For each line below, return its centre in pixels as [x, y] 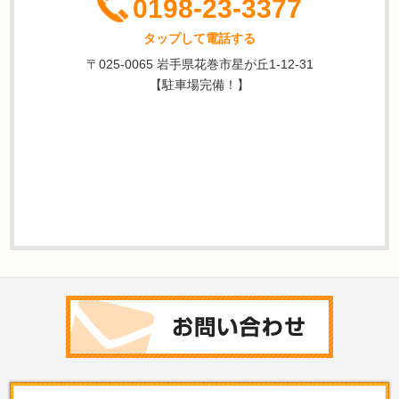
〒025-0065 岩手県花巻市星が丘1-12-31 [199, 64]
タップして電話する [199, 38]
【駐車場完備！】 [199, 84]
